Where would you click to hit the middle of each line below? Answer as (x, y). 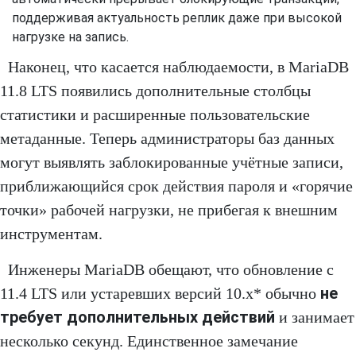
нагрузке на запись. (70, 37)
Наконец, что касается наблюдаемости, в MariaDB (178, 67)
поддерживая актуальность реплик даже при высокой (177, 18)
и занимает (315, 317)
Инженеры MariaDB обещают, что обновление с (171, 270)
